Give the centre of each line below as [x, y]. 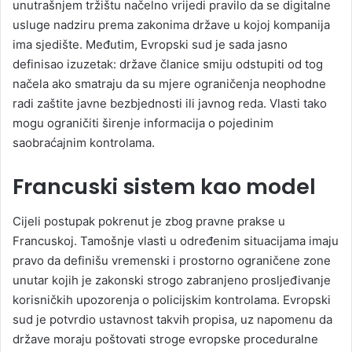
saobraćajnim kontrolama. [84, 142]
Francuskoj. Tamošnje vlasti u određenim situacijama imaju [176, 241]
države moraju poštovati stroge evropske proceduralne [165, 339]
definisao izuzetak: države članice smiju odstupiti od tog [168, 64]
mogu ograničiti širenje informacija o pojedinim [143, 123]
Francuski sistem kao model [164, 186]
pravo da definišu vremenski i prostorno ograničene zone [172, 261]
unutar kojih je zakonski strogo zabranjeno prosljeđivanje [172, 280]
